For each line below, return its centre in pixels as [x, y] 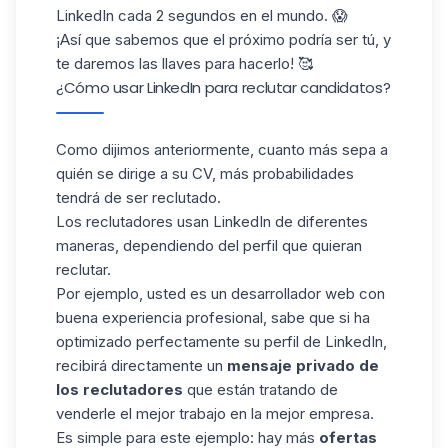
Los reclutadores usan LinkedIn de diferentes [212, 221]
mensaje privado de [303, 365]
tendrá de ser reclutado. [138, 197]
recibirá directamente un [141, 365]
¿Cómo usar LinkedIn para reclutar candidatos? [223, 87]
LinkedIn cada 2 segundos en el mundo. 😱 [202, 15]
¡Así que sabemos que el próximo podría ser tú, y [223, 39]
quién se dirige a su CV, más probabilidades [205, 173]
